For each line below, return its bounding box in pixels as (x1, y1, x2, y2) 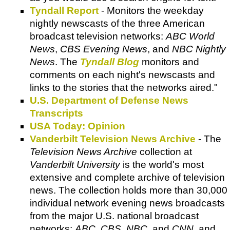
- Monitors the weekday (99, 5, 204, 16)
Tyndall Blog (80, 56, 139, 67)
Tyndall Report (30, 5, 99, 16)
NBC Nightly (172, 43, 226, 54)
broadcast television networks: (30, 30, 166, 42)
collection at (137, 146, 192, 157)
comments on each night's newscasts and (30, 69, 215, 80)
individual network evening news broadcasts (30, 197, 225, 208)
